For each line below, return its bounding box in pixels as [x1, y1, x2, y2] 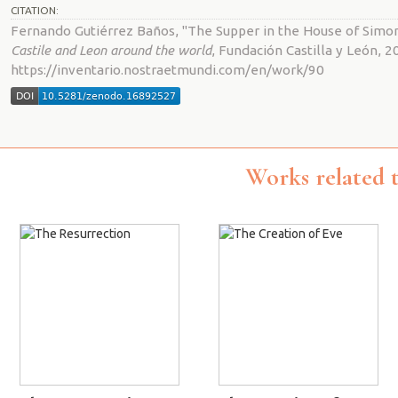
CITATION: [11, 4, 59, 17]
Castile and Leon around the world [11, 43, 211, 59]
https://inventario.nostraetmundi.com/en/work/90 [11, 62, 324, 78]
